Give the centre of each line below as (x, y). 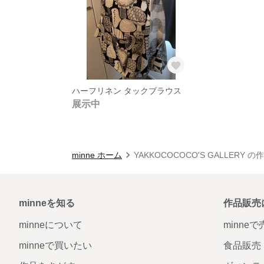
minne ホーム (97, 155)
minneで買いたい (55, 245)
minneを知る (47, 203)
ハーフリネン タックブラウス (127, 90)
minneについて (51, 225)
